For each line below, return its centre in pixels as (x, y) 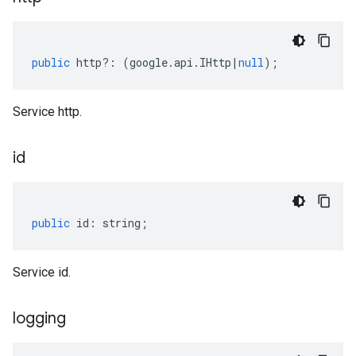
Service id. (42, 272)
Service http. (47, 112)
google (149, 62)
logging (39, 318)
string (122, 223)
